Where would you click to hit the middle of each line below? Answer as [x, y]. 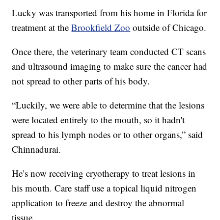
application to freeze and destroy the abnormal [98, 202]
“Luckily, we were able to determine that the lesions [108, 105]
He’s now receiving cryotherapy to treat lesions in [104, 173]
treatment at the [42, 27]
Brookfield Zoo [101, 27]
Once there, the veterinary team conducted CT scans [109, 51]
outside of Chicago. [168, 27]
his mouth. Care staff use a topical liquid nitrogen [104, 188]
